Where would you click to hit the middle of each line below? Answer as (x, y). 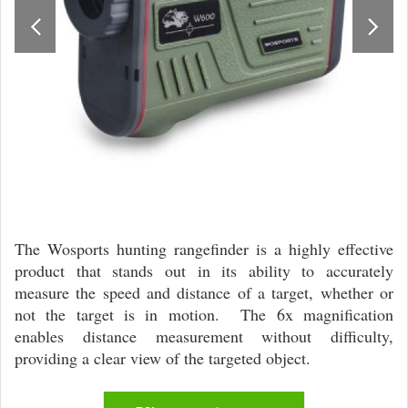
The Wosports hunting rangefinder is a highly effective (204, 249)
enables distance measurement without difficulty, (204, 337)
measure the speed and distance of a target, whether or (204, 293)
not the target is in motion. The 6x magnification (204, 315)
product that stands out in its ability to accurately (204, 271)
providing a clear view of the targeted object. (163, 358)
